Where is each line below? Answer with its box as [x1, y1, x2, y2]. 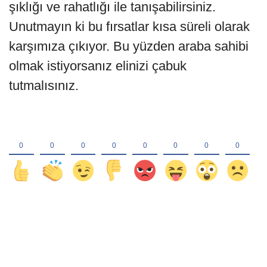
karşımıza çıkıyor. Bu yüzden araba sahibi [9, 38, 249, 54]
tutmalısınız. [9, 77, 79, 93]
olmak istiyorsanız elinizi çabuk [9, 58, 187, 73]
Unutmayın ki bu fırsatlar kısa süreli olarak [9, 18, 250, 34]
